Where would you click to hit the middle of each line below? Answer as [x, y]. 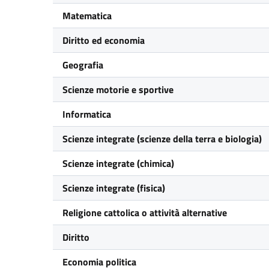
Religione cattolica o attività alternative [145, 213]
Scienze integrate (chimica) [118, 163]
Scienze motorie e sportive [118, 89]
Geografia [83, 65]
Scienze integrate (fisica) [114, 188]
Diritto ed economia [104, 40]
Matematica [87, 16]
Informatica [87, 114]
